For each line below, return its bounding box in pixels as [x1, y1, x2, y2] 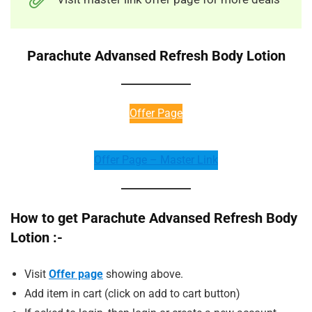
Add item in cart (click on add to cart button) [24, 286, 240, 300]
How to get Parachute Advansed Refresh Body [10, 209, 297, 226]
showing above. [106, 267, 183, 281]
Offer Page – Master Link [94, 153, 218, 166]
